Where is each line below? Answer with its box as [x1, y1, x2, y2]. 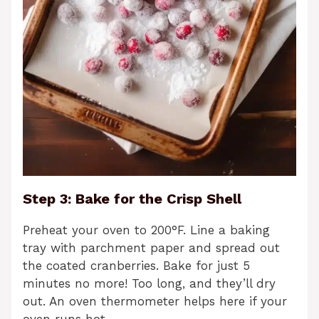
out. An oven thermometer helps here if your [23, 294, 287, 309]
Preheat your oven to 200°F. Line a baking [23, 223, 270, 238]
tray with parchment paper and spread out [23, 241, 280, 256]
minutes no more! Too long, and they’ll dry [23, 276, 276, 291]
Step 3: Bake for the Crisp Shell [23, 190, 241, 208]
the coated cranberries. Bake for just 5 [23, 258, 250, 273]
